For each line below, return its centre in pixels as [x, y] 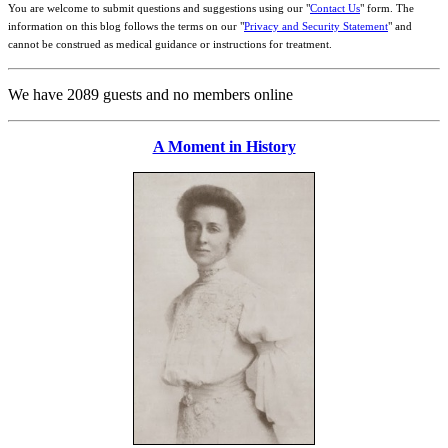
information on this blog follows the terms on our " [126, 26]
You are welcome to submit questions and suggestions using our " [159, 8]
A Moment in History [224, 146]
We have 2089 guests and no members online [150, 94]
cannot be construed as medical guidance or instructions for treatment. [170, 44]
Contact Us [335, 8]
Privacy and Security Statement [316, 26]
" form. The [387, 8]
